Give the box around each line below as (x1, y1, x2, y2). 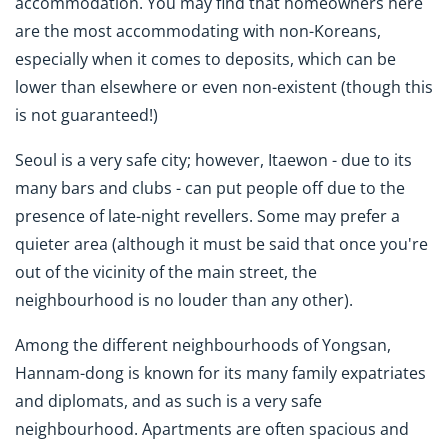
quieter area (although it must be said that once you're (15, 233, 428, 256)
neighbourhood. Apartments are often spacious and (15, 418, 409, 441)
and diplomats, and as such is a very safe (15, 390, 322, 413)
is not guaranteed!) (15, 104, 158, 127)
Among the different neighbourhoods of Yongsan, (15, 334, 391, 357)
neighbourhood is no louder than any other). (15, 289, 353, 312)
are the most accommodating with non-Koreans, (15, 20, 381, 43)
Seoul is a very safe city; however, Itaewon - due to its (15, 149, 412, 172)
